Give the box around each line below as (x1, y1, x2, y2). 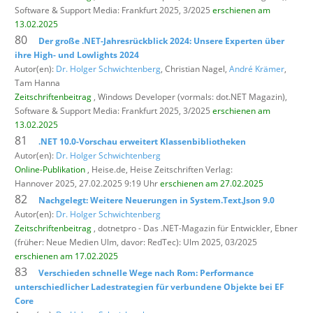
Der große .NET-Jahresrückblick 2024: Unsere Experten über (38, 34, 284, 47)
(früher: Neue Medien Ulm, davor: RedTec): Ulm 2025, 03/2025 (15, 235, 257, 248)
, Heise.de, (85, 163, 130, 175)
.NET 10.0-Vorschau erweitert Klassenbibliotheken (38, 135, 246, 147)
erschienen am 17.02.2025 (15, 249, 118, 262)
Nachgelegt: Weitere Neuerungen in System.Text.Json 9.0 (38, 194, 275, 206)
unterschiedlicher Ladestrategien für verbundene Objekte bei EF (15, 280, 284, 293)
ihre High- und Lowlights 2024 (15, 48, 139, 61)
